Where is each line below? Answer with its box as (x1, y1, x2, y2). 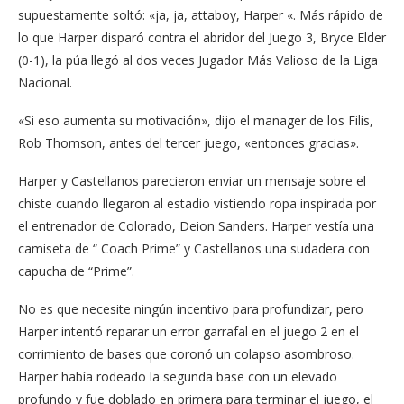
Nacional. (18, 73, 72, 91)
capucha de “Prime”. (18, 262, 134, 280)
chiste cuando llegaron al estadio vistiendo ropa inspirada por (18, 194, 376, 212)
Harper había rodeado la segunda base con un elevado (18, 367, 337, 385)
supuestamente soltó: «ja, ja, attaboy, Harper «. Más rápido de (18, 5, 383, 23)
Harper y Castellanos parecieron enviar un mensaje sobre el (18, 171, 366, 189)
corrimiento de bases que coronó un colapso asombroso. (18, 344, 354, 363)
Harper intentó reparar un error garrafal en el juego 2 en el (18, 322, 359, 340)
